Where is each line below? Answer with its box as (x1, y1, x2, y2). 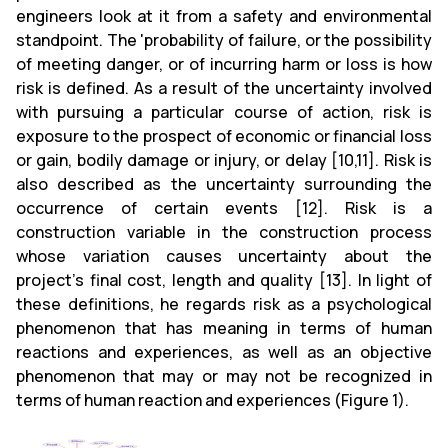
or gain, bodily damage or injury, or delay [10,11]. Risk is (16, 149, 432, 171)
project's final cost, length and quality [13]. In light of (16, 269, 432, 291)
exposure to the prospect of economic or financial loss (16, 125, 432, 147)
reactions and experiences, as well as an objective (16, 341, 432, 363)
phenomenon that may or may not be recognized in (16, 365, 432, 387)
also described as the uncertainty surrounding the (16, 173, 432, 195)
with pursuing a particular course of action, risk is (16, 101, 432, 123)
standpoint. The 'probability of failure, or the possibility (16, 29, 432, 51)
